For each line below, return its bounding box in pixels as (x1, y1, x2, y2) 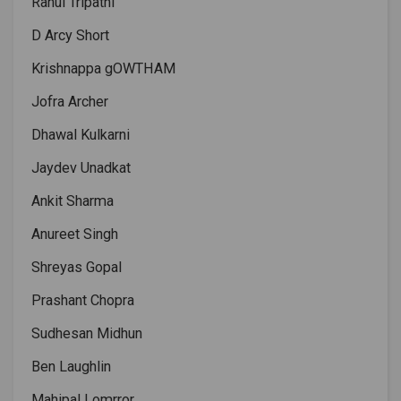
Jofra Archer (31, 93, 108, 110)
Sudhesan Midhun (31, 325, 142, 342)
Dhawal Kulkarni (31, 126, 130, 143)
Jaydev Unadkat (31, 159, 134, 176)
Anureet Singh (31, 226, 118, 243)
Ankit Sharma (31, 192, 114, 209)
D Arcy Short (31, 27, 113, 44)
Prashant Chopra (31, 292, 138, 309)
